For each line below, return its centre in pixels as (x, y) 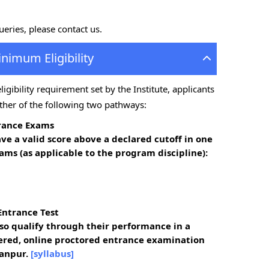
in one (197, 139)
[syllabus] (52, 253)
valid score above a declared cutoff (102, 139)
